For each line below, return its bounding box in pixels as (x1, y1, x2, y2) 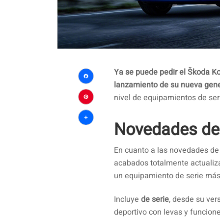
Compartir (78, 121, 148, 145)
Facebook (78, 80, 146, 104)
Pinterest (78, 101, 141, 124)
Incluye (114, 193, 141, 206)
